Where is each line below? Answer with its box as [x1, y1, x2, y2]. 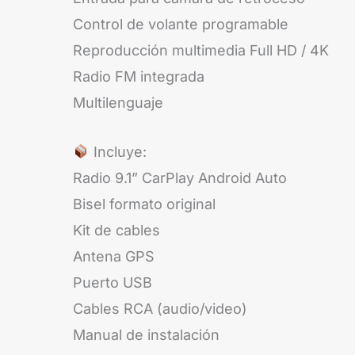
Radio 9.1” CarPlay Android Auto [73, 169, 287, 186]
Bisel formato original [73, 195, 216, 212]
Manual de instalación [73, 326, 219, 343]
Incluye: [89, 143, 147, 160]
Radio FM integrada [73, 68, 204, 86]
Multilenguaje [73, 94, 163, 112]
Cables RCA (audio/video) [73, 300, 247, 317]
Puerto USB [73, 273, 152, 291]
